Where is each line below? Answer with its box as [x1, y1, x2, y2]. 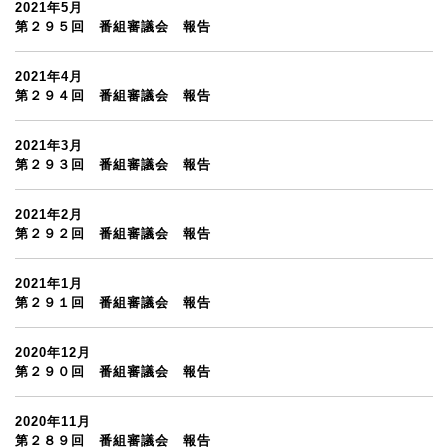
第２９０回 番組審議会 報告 [15, 364, 211, 379]
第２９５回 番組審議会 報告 [15, 19, 211, 34]
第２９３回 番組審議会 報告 [15, 157, 211, 172]
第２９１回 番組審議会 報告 [15, 295, 211, 310]
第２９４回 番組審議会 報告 [15, 88, 211, 103]
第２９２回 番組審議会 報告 [15, 226, 211, 241]
